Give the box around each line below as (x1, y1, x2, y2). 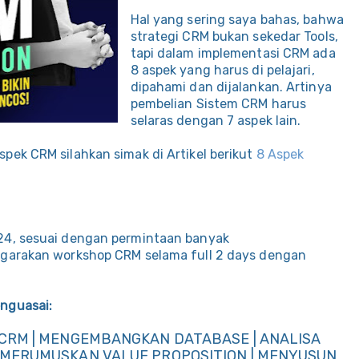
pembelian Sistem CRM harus (130, 96, 307, 112)
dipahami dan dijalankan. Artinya (130, 79, 332, 95)
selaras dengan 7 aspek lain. (130, 113, 301, 129)
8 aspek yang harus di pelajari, (130, 63, 315, 79)
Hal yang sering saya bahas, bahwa (130, 12, 344, 28)
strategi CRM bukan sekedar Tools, (130, 29, 338, 45)
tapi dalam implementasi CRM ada (130, 46, 336, 62)
